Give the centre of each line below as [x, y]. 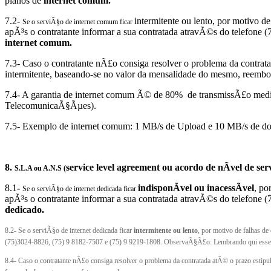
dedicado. [24, 210]
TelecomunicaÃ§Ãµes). [51, 106]
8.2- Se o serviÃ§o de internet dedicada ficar [69, 230]
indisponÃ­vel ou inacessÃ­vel [196, 188]
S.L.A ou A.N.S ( [40, 168]
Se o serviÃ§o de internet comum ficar [78, 22]
